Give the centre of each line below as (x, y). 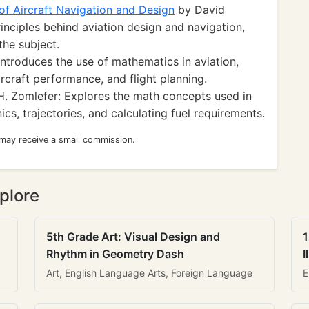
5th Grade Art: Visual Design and (133, 237)
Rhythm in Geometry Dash (115, 254)
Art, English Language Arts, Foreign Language (149, 273)
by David (200, 10)
